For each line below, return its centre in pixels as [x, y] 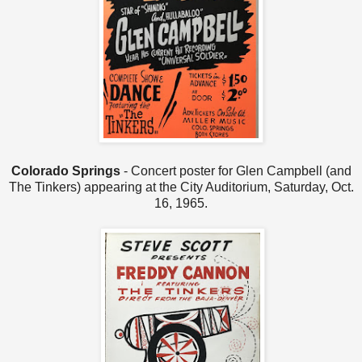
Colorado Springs [65, 170]
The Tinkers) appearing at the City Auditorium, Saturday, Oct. [181, 187]
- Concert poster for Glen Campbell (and [236, 170]
